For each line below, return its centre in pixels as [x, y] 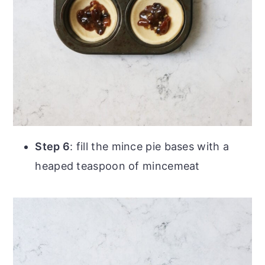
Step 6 [53, 146]
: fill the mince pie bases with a [150, 146]
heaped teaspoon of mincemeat [117, 166]
